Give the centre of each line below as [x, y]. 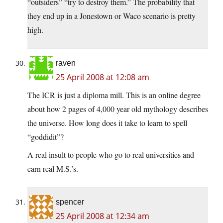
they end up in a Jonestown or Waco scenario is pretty [111, 16]
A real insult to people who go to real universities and [111, 155]
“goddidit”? [46, 137]
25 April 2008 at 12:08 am [103, 77]
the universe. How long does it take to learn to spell [107, 123]
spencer [70, 202]
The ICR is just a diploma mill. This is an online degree [114, 95]
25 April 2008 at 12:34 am [103, 216]
